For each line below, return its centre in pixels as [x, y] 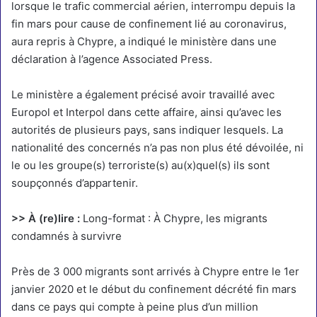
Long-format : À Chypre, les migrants [175, 218]
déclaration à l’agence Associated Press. [112, 59]
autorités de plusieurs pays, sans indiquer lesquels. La [147, 130]
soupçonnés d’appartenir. [75, 183]
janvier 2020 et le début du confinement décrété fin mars [154, 289]
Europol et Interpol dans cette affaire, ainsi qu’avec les [146, 112]
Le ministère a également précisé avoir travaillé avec [143, 94]
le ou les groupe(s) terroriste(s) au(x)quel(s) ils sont [140, 165]
